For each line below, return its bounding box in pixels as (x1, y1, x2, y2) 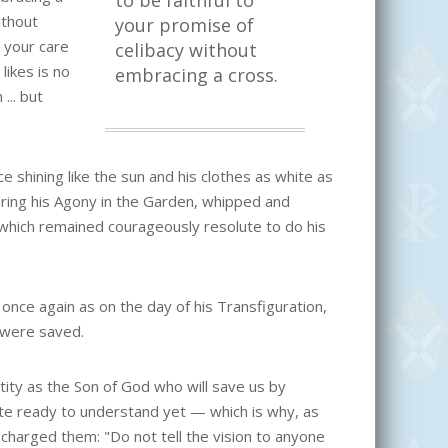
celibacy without (115, 38, 257, 63)
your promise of (115, 13, 254, 38)
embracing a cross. (115, 63, 278, 88)
